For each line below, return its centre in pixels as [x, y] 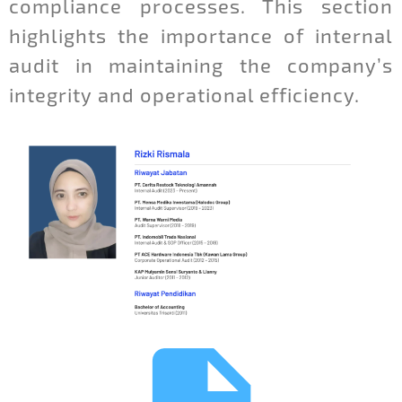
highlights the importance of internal [201, 35]
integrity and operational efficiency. [184, 94]
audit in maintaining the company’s [201, 64]
